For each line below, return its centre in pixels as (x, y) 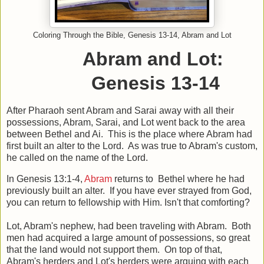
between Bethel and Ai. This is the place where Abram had (129, 134)
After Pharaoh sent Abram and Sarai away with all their (120, 110)
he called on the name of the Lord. (78, 157)
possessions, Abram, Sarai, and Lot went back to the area (126, 122)
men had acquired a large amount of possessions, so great (128, 237)
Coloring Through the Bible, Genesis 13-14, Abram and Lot (132, 36)
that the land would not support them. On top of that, (114, 249)
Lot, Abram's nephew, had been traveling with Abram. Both (129, 226)
